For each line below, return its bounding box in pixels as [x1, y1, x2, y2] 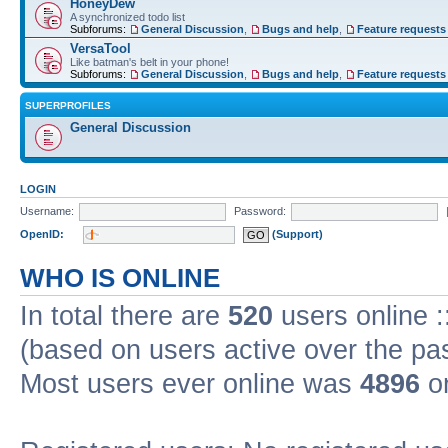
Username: [20, 204, 74, 217]
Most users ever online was [20, 369, 360, 400]
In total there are [20, 301, 228, 332]
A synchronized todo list [70, 11, 185, 24]
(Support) [271, 227, 323, 240]
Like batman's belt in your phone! [70, 56, 229, 69]
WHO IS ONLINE [20, 264, 220, 293]
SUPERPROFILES [25, 100, 111, 112]
